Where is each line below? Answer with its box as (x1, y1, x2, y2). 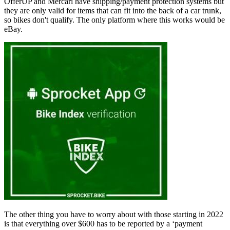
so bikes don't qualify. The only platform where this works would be (4, 15, 225, 24)
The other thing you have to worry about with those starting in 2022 (4, 209, 223, 219)
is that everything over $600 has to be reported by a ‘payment (4, 219, 202, 228)
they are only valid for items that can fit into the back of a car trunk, (4, 6, 221, 15)
